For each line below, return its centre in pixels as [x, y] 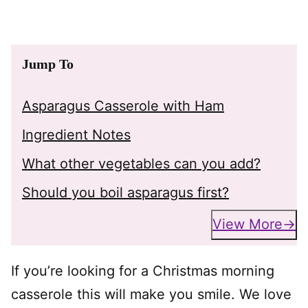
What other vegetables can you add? [141, 163]
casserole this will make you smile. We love [151, 294]
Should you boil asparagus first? [125, 192]
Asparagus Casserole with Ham [123, 106]
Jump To [48, 64]
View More [247, 224]
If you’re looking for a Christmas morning [143, 271]
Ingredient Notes [76, 134]
